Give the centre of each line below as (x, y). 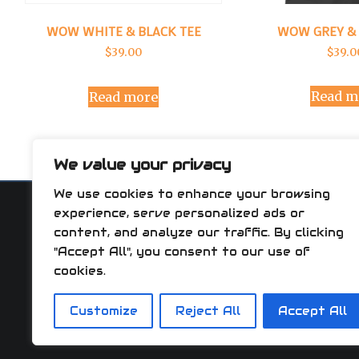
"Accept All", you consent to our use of (182, 252)
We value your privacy (142, 165)
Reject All (208, 311)
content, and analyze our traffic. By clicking (199, 232)
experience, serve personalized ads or (179, 213)
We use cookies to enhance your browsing (192, 194)
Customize (103, 311)
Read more (124, 97)
